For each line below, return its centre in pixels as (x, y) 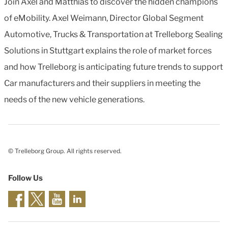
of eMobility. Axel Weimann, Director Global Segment (104, 18)
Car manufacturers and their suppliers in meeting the (102, 83)
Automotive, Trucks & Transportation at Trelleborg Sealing (113, 34)
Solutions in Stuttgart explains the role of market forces (108, 51)
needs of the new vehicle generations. (74, 99)
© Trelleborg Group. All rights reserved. (65, 151)
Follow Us (25, 178)
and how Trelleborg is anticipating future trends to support (113, 67)
